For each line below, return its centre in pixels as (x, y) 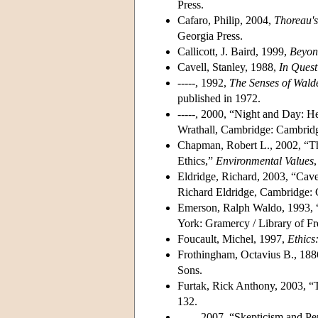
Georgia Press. (210, 35)
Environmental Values (265, 160)
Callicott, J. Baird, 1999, (234, 51)
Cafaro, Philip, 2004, (226, 20)
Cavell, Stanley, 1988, (228, 67)
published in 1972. (219, 98)
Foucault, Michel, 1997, (232, 238)
